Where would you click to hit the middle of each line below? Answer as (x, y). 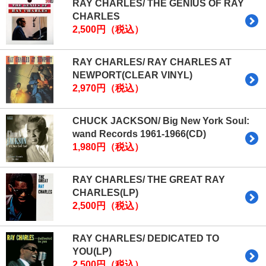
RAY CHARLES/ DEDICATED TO (146, 239)
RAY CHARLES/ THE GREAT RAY (149, 180)
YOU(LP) (92, 252)
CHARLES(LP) (105, 193)
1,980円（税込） (108, 147)
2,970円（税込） (108, 88)
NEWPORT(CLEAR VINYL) (132, 75)
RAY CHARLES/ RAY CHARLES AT (152, 62)
